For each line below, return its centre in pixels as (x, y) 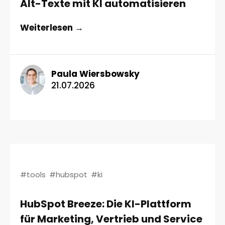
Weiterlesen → (52, 27)
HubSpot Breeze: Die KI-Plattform (106, 204)
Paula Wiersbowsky (95, 74)
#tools (33, 175)
